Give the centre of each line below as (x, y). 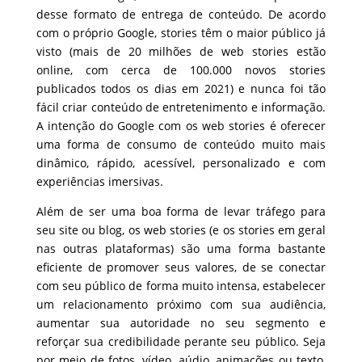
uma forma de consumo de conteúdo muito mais (181, 144)
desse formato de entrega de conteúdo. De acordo (181, 14)
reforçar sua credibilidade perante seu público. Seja (181, 341)
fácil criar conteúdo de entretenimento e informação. (181, 107)
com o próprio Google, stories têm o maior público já (181, 32)
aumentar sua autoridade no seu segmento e (181, 322)
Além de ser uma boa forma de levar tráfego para (181, 211)
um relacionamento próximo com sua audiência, (181, 304)
